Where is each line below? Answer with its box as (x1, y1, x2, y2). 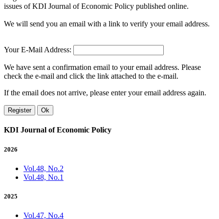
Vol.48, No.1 (23, 173, 64, 181)
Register (8, 107, 31, 114)
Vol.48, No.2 (23, 164, 64, 173)
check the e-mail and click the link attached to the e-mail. (4, 72, 178, 81)
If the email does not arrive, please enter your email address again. (4, 88, 206, 97)
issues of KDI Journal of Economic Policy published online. (4, 2, 189, 11)
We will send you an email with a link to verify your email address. (4, 20, 210, 28)
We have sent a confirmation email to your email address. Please (4, 63, 201, 72)
